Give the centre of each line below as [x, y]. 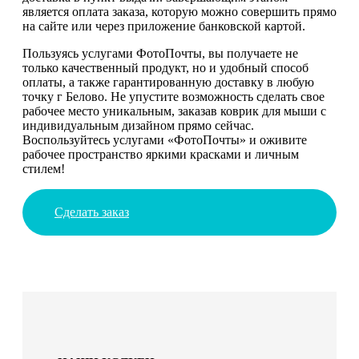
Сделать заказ [92, 212]
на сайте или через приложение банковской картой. [164, 26]
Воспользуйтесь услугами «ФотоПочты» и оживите [165, 139]
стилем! [44, 168]
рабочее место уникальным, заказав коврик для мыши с [174, 111]
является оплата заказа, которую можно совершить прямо [179, 11]
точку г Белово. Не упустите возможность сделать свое [173, 96]
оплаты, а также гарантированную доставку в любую [168, 82]
